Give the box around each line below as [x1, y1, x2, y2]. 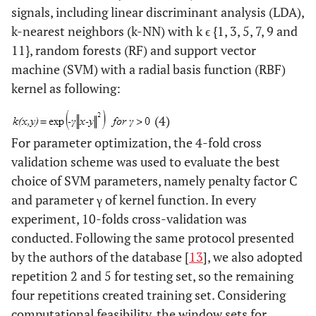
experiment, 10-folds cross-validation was [11, 209, 247, 227]
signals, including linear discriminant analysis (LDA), [11, 3, 304, 20]
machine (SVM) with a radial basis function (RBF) [11, 60, 286, 78]
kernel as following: [11, 79, 121, 97]
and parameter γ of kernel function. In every [11, 190, 256, 208]
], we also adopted [203, 248, 303, 265]
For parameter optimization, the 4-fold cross [11, 133, 262, 151]
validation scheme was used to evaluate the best [11, 152, 280, 170]
